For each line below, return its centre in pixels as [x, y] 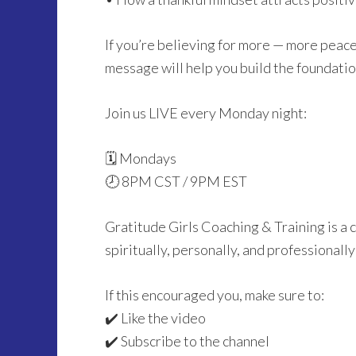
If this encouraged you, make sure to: [215, 295]
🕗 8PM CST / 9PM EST [176, 181]
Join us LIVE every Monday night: [206, 113]
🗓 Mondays [141, 158]
